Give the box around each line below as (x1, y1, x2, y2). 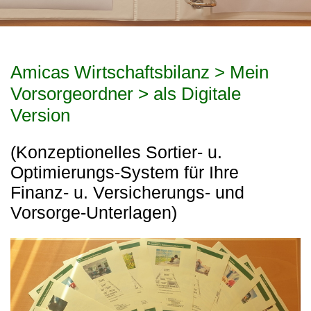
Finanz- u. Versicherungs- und (10, 183, 244, 203)
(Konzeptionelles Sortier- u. (10, 143, 222, 162)
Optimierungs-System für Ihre (10, 163, 239, 183)
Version (10, 105, 70, 126)
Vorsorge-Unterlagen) (10, 203, 177, 223)
